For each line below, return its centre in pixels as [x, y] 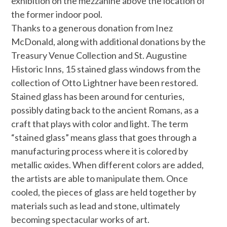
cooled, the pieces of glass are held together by [104, 192]
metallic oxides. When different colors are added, [108, 165]
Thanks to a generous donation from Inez [92, 28]
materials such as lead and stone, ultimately [96, 206]
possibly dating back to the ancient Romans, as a [105, 110]
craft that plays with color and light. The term [100, 124]
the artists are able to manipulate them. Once [100, 179]
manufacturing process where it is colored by [100, 151]
